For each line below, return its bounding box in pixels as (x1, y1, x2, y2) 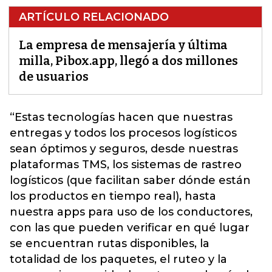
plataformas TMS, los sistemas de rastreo (10, 158, 242, 172)
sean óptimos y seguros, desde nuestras (10, 142, 238, 156)
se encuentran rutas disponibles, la (10, 237, 209, 251)
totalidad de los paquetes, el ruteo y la (10, 253, 227, 267)
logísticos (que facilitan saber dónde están (10, 174, 251, 188)
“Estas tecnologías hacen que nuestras (10, 110, 233, 124)
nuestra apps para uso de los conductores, (10, 205, 253, 219)
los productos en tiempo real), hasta (10, 189, 216, 203)
